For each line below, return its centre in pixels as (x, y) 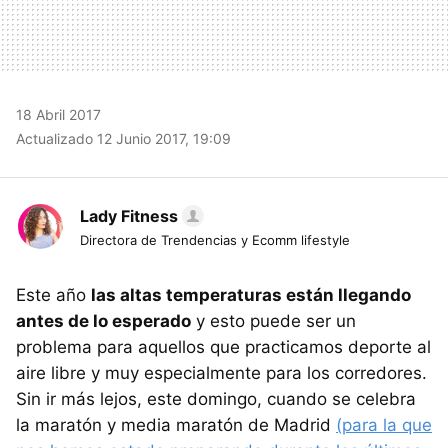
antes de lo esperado (103, 320)
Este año (53, 294)
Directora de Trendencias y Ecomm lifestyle (215, 239)
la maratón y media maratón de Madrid (176, 424)
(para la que (384, 424)
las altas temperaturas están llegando (251, 294)
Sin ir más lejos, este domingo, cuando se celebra (216, 398)
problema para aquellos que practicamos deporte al (223, 346)
